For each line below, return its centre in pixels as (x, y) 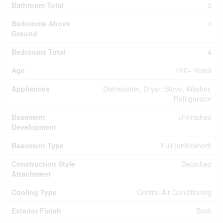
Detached (196, 164)
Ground (24, 33)
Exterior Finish (36, 211)
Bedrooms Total (38, 52)
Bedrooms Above (41, 23)
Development (34, 127)
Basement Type (38, 145)
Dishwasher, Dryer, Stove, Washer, (157, 89)
